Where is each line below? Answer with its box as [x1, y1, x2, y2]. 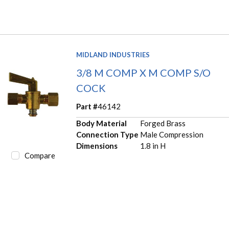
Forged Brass [140, 118, 186, 128]
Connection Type [76, 129, 139, 139]
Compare [24, 150, 55, 160]
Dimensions [76, 141, 118, 150]
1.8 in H [140, 141, 166, 150]
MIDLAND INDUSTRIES [76, 50, 150, 59]
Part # [76, 101, 98, 111]
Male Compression [140, 129, 203, 139]
